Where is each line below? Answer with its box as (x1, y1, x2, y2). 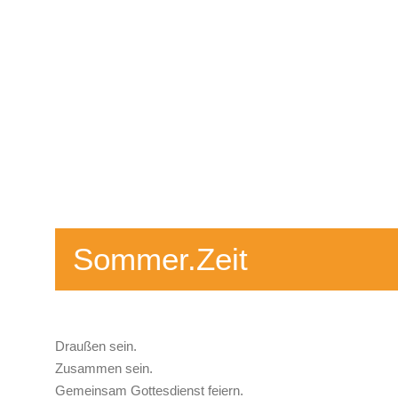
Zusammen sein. (55, 361, 153, 376)
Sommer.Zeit (73, 242, 248, 276)
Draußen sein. (55, 338, 137, 354)
